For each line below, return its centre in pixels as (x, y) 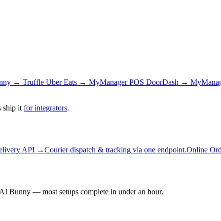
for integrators (45, 108)
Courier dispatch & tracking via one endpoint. (115, 149)
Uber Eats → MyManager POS (96, 82)
